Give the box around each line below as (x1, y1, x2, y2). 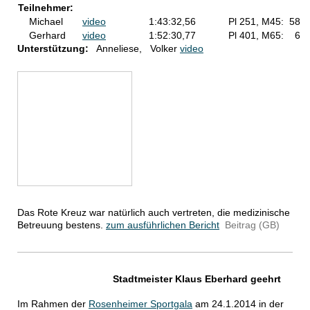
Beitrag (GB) (222, 219, 280, 231)
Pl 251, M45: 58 (228, 16, 300, 28)
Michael (18, 16, 82, 28)
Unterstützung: (17, 43, 89, 55)
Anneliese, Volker (89, 43, 180, 55)
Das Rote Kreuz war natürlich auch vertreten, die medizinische (17, 207, 290, 219)
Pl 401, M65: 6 (228, 30, 300, 42)
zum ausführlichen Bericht (106, 219, 219, 231)
